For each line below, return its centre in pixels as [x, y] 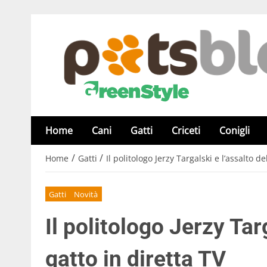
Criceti [186, 131]
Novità [86, 194]
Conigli [235, 131]
